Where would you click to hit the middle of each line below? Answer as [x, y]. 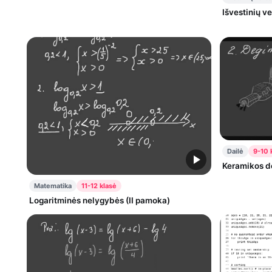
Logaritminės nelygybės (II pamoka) [100, 201]
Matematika [53, 186]
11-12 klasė [99, 186]
